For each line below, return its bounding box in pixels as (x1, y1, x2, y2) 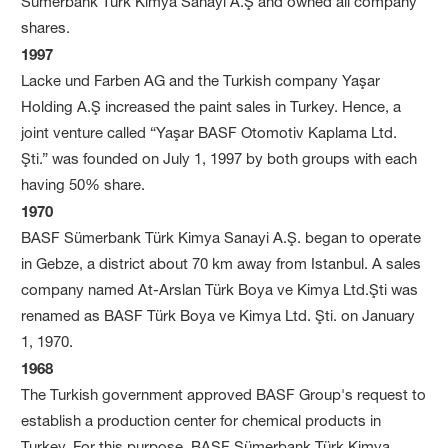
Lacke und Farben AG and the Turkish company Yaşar (21, 70, 381, 90)
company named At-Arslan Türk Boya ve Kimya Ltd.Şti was (21, 279, 419, 299)
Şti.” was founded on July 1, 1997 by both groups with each (21, 148, 418, 168)
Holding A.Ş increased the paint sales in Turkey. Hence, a (21, 96, 402, 116)
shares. (21, 17, 71, 37)
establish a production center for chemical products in (21, 410, 382, 430)
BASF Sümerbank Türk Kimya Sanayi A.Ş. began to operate (21, 227, 422, 247)
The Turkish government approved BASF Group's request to (21, 384, 427, 404)
